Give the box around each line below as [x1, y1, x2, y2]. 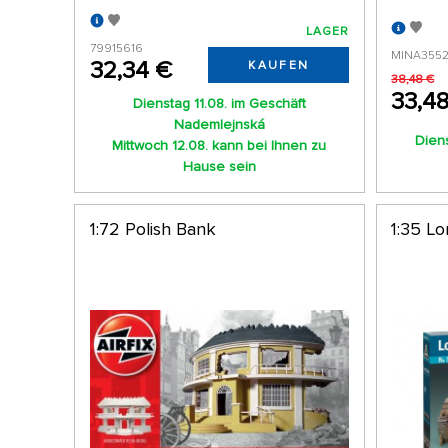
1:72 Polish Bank [89, 218, 216, 241]
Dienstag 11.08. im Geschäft [132, 95, 306, 113]
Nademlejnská [173, 116, 265, 134]
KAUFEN [248, 58, 310, 74]
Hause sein [182, 158, 256, 176]
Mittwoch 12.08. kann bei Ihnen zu [112, 137, 327, 155]
